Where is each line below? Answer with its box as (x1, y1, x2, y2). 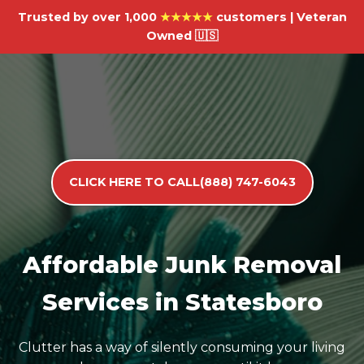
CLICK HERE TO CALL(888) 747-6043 (68, 175, 296, 189)
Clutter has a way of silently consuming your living (19, 340, 345, 355)
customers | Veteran (212, 10, 347, 24)
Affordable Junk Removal (23, 250, 341, 279)
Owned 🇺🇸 (146, 28, 218, 43)
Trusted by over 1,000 (17, 10, 160, 24)
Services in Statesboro (41, 288, 323, 316)
